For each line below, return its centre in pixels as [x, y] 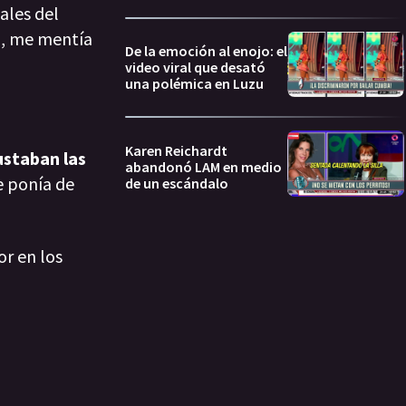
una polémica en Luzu [194, 84]
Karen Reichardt [176, 150]
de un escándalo [177, 183]
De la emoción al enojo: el [206, 51]
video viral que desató [195, 68]
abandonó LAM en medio [203, 166]
